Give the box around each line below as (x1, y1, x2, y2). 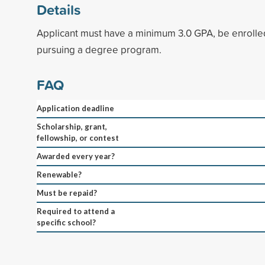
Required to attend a (37, 206, 115, 216)
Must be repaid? (37, 188, 97, 198)
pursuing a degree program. (37, 42, 161, 56)
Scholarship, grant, (37, 121, 107, 131)
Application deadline (37, 103, 114, 113)
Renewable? (37, 169, 82, 179)
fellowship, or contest (37, 132, 119, 143)
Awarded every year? (37, 151, 115, 161)
